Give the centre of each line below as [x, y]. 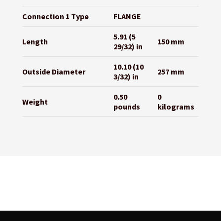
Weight [35, 102]
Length [35, 42]
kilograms [176, 107]
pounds [127, 107]
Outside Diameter [54, 72]
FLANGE [127, 17]
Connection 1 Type [55, 17]
